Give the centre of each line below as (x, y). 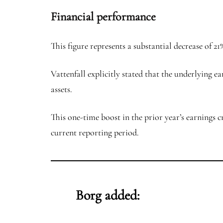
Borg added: (108, 195)
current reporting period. (95, 132)
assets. (62, 89)
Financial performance (103, 17)
